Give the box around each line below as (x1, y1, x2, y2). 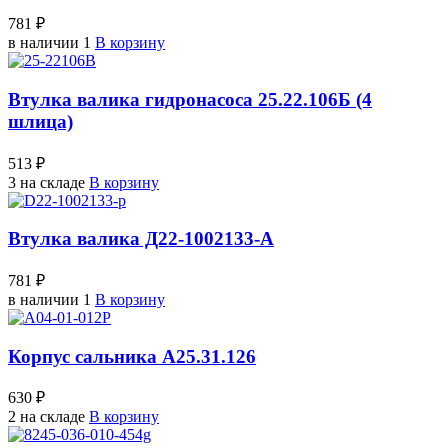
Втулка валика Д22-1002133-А (8, 228, 274, 250)
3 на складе (8, 173, 85, 191)
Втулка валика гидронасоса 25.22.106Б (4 (8, 88, 372, 110)
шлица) (8, 110, 73, 132)
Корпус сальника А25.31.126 (8, 345, 256, 367)
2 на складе (8, 408, 85, 426)
